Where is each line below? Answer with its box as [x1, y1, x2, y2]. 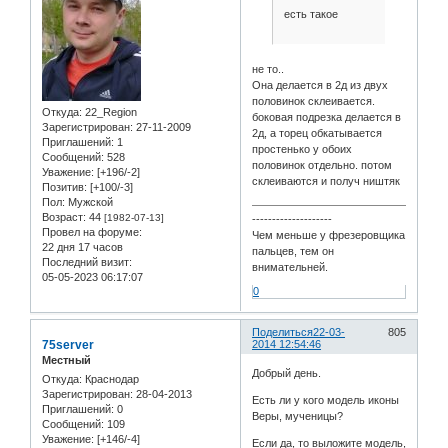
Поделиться [252, 325, 314, 338]
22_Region [82, 105, 137, 118]
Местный [42, 353, 91, 366]
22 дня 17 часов [42, 240, 123, 253]
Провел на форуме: [42, 225, 142, 238]
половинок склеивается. [252, 94, 376, 107]
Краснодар [82, 373, 139, 386]
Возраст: [42, 210, 86, 223]
